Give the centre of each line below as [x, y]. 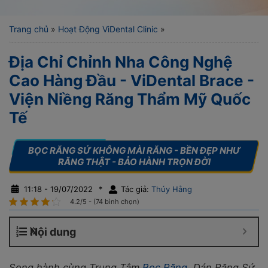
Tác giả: [135, 189]
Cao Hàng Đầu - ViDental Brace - [132, 80]
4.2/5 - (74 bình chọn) [105, 201]
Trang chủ [29, 29]
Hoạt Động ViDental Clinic [108, 29]
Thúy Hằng [170, 189]
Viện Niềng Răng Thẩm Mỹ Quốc [130, 99]
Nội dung [53, 232]
